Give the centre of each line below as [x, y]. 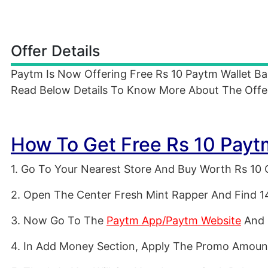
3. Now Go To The [59, 220]
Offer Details [55, 51]
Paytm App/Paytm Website [174, 220]
